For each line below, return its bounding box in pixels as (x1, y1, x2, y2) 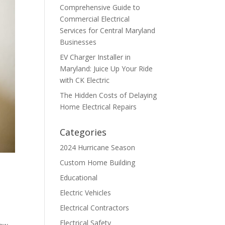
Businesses (60, 37, 97, 47)
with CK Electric (60, 75, 110, 85)
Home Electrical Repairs (60, 102, 137, 111)
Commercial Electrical (60, 14, 130, 24)
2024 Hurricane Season (60, 143, 136, 152)
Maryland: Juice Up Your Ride (60, 64, 153, 73)
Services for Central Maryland (60, 26, 156, 35)
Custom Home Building (60, 158, 136, 167)
